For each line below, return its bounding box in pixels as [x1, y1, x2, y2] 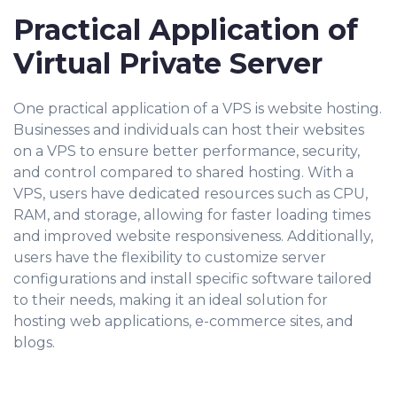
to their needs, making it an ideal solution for [13, 292, 328, 308]
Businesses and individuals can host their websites [13, 121, 364, 138]
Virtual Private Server [13, 46, 323, 81]
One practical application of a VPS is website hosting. [13, 100, 382, 117]
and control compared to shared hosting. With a [13, 164, 354, 181]
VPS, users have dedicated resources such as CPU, [13, 185, 368, 202]
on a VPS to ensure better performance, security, [13, 143, 360, 160]
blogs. [13, 334, 55, 351]
